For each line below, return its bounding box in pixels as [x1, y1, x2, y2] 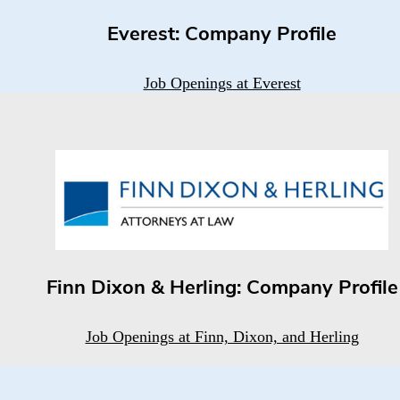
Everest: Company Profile [107, 25, 337, 46]
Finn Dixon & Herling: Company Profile [46, 278, 398, 299]
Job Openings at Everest [143, 74, 301, 93]
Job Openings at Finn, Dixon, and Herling [85, 327, 359, 346]
